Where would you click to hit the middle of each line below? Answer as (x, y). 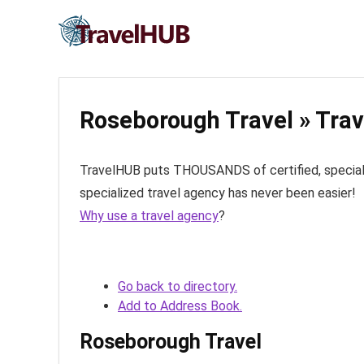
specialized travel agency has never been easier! (218, 193)
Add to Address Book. (180, 306)
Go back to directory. (178, 286)
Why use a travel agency (149, 216)
